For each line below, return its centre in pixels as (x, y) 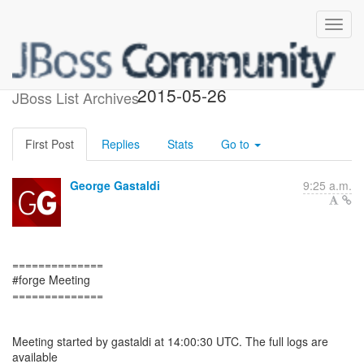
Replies (121, 144)
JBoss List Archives (76, 97)
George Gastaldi (115, 185)
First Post (50, 144)
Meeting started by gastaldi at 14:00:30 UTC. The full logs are (170, 341)
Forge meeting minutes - (182, 76)
